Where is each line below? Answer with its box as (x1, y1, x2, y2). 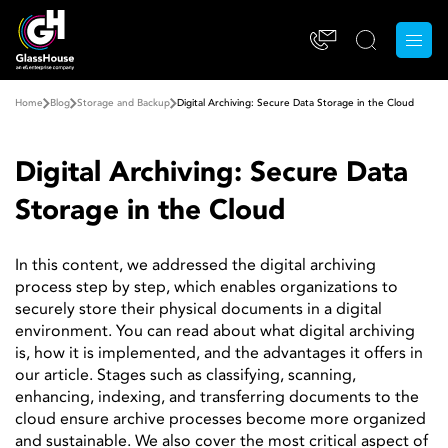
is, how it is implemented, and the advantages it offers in (15, 346, 423, 362)
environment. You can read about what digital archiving (15, 324, 415, 340)
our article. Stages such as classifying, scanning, (15, 368, 356, 384)
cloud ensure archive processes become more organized (15, 412, 426, 428)
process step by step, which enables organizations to (15, 280, 398, 296)
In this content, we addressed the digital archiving (15, 258, 376, 274)
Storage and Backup (77, 98, 170, 108)
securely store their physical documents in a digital (15, 302, 382, 318)
